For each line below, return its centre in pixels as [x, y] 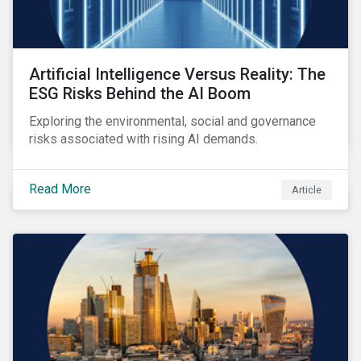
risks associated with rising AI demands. [143, 139]
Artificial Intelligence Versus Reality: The [177, 74]
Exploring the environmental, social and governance [172, 121]
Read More [60, 189]
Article [307, 189]
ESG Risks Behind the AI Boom [140, 93]
